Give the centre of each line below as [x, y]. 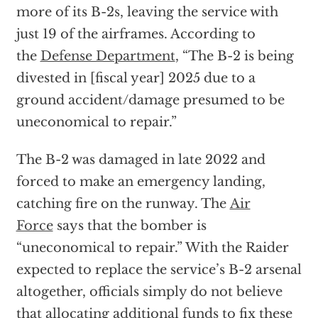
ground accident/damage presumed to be [150, 100]
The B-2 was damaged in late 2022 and [141, 160]
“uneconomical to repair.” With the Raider [152, 248]
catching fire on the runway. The [123, 204]
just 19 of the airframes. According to [136, 34]
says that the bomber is [130, 226]
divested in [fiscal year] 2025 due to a [136, 78]
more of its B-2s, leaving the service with [147, 12]
